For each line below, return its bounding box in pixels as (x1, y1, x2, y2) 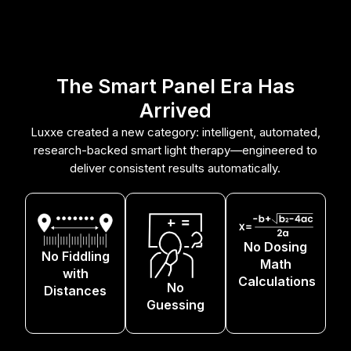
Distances (44, 282, 107, 299)
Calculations (237, 273, 316, 289)
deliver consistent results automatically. (70, 161, 281, 176)
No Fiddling (41, 248, 110, 264)
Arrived (139, 99, 212, 123)
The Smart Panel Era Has (56, 74, 295, 99)
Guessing (146, 296, 204, 313)
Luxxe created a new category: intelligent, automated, (30, 125, 320, 140)
